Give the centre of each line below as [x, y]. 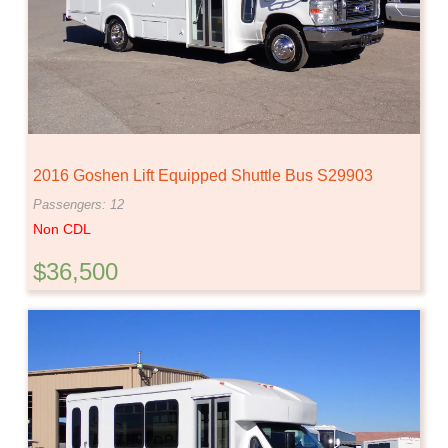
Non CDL [62, 228]
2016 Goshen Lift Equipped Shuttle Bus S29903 [203, 175]
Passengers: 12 [78, 204]
